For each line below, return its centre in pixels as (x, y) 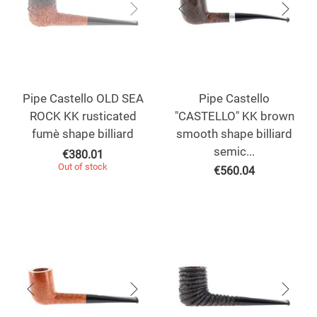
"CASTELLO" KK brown (234, 116)
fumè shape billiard (83, 134)
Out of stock (83, 167)
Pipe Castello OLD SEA (83, 99)
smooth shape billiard (234, 134)
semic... (234, 152)
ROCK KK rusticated (83, 116)
